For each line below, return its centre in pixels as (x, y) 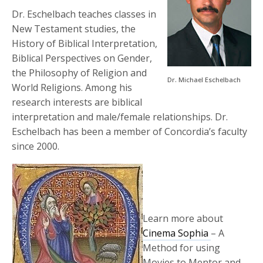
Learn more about (183, 219)
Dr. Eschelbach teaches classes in (84, 14)
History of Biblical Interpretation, (85, 44)
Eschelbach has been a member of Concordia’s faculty (130, 132)
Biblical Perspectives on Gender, (82, 58)
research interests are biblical (77, 102)
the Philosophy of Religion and (80, 73)
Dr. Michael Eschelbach (204, 80)
